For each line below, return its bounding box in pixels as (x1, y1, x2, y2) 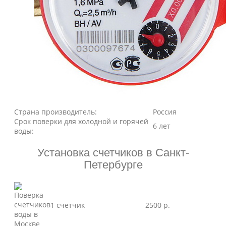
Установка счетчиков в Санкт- (37, 146, 189, 159)
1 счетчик (50, 200, 85, 210)
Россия (153, 107, 177, 117)
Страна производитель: (14, 107, 97, 117)
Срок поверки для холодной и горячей (14, 117, 148, 126)
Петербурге (83, 158, 143, 171)
